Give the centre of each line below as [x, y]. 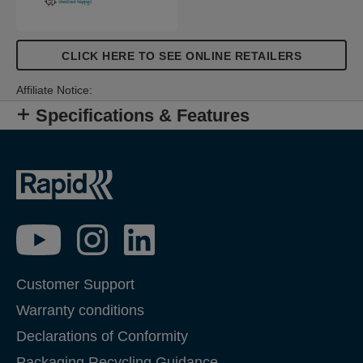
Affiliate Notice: [54, 90]
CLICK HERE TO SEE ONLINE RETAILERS [181, 56]
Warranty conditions [80, 310]
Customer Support [75, 284]
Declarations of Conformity [102, 336]
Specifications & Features [143, 115]
